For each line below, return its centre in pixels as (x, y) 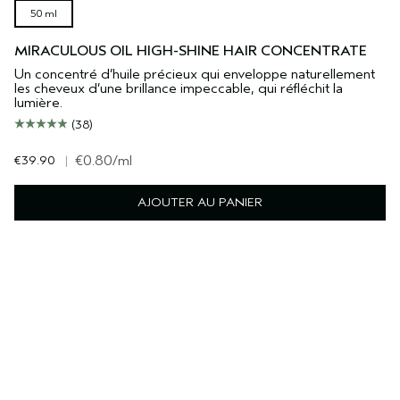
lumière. (38, 103)
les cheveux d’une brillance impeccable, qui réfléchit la (179, 89)
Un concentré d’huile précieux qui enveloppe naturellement (195, 75)
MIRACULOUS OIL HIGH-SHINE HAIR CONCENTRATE (191, 51)
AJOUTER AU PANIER (200, 203)
